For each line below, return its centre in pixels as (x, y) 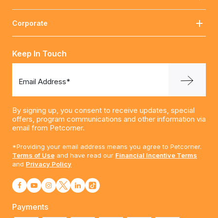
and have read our (85, 155)
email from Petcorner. (48, 128)
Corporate (30, 23)
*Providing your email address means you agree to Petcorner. (107, 147)
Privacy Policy (49, 164)
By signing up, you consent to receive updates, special (103, 110)
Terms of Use (33, 155)
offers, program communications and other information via (109, 119)
